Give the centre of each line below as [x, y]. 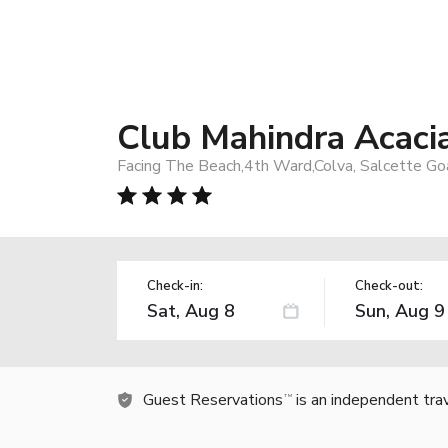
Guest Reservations [213, 399]
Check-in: [175, 285]
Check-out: [388, 285]
